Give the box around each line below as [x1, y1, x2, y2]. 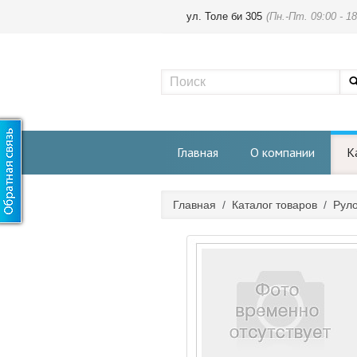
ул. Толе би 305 [186, 10, 262, 22]
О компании [250, 144, 315, 160]
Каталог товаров [232, 198, 317, 211]
